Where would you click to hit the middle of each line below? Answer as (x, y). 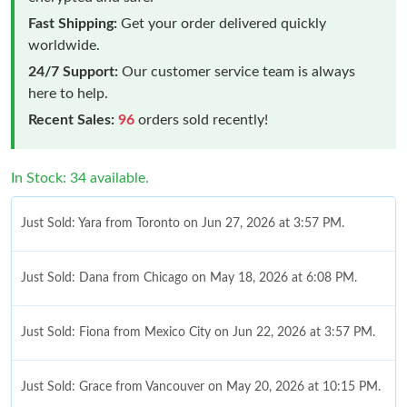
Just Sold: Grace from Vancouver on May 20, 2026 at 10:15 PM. (201, 387)
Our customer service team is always (237, 71)
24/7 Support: (73, 71)
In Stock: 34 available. (80, 178)
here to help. (68, 93)
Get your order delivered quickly (222, 23)
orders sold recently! (201, 119)
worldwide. (64, 45)
